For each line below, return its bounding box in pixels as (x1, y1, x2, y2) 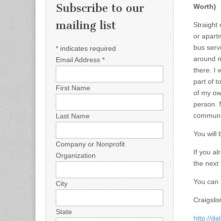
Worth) (193, 2, 216, 10)
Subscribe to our (56, 1, 144, 15)
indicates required (58, 44, 116, 52)
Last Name (56, 111, 90, 120)
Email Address (56, 55, 102, 64)
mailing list (56, 19, 116, 33)
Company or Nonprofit (56, 140, 125, 148)
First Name (56, 83, 90, 92)
